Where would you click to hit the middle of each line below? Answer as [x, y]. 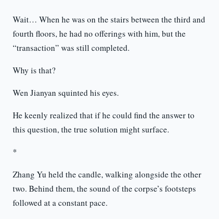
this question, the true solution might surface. [91, 130]
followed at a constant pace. [60, 203]
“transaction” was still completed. [71, 48]
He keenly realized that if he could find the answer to [103, 115]
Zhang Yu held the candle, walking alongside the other [107, 175]
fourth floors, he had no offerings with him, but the [99, 34]
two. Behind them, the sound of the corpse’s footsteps [104, 189]
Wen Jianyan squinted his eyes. [66, 93]
